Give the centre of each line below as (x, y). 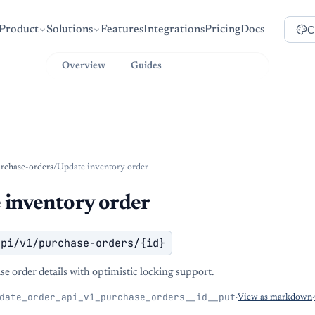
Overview (84, 66)
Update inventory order (103, 167)
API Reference (220, 66)
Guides (146, 66)
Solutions (70, 30)
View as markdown (275, 297)
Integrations (174, 30)
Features (122, 30)
